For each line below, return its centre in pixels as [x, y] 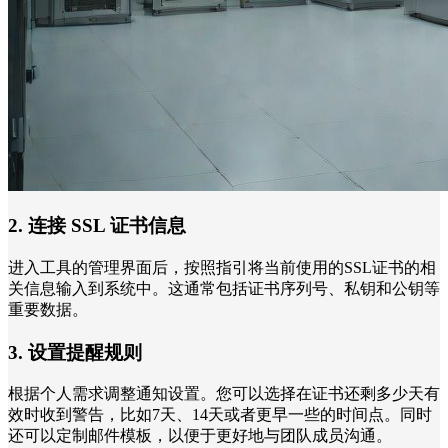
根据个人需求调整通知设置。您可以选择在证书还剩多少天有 [224, 394]
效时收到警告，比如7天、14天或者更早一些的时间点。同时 [220, 415]
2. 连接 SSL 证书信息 [97, 226]
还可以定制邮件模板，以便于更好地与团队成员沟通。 [200, 436]
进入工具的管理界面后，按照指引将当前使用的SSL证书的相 [222, 267]
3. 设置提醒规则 [75, 352]
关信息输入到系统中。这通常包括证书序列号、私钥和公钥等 [224, 288]
